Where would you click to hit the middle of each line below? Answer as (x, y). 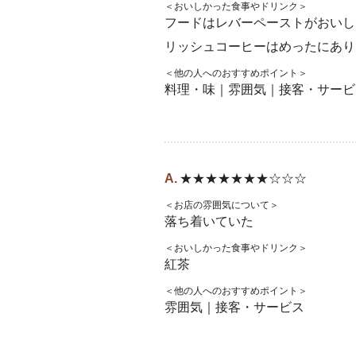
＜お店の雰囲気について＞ (222, 205)
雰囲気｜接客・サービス (234, 307)
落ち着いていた (209, 221)
